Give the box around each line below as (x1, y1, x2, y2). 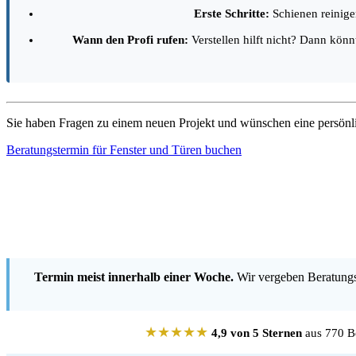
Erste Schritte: (194, 7, 269, 21)
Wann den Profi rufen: (72, 33, 188, 47)
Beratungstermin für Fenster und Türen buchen (6, 143, 242, 157)
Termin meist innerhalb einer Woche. (33, 270, 234, 284)
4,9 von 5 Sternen (211, 327, 302, 340)
